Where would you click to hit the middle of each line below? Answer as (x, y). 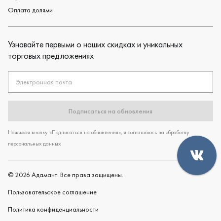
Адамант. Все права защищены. (77, 175)
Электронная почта (44, 82)
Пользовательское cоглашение (52, 192)
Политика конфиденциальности (53, 209)
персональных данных (34, 144)
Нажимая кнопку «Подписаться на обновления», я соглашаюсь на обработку (99, 132)
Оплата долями (30, 10)
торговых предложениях (51, 55)
